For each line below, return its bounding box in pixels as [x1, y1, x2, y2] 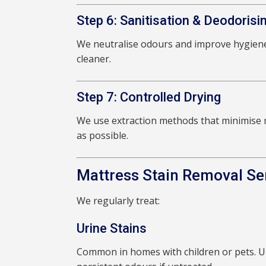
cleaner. [77, 52, 112, 66]
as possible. [77, 129, 129, 142]
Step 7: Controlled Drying [77, 90, 221, 105]
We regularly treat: [77, 194, 160, 208]
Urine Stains [77, 221, 147, 236]
